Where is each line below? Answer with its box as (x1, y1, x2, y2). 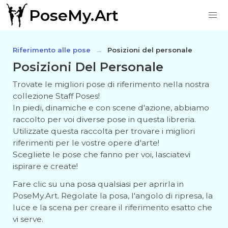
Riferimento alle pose (13, 46, 91, 54)
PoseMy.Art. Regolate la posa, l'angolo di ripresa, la (13, 191, 213, 201)
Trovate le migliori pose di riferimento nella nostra (13, 79, 209, 89)
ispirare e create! (13, 161, 78, 171)
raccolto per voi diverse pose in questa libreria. (13, 115, 196, 124)
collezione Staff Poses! (13, 91, 100, 101)
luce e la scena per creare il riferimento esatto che (13, 203, 212, 212)
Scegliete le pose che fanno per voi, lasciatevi (13, 150, 190, 159)
